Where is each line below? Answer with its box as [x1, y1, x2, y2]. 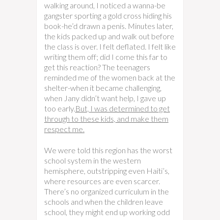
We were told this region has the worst [44, 145, 172, 155]
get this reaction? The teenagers [44, 62, 150, 72]
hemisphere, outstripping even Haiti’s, [44, 166, 169, 175]
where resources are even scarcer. [44, 176, 160, 186]
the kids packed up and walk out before [44, 31, 174, 41]
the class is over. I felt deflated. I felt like [44, 42, 176, 51]
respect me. [44, 124, 84, 134]
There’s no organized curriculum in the [44, 187, 169, 196]
